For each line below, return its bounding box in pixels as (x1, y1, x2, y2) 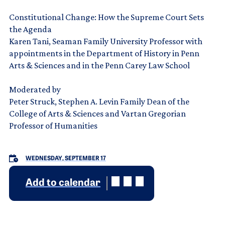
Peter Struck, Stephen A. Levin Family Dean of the (9, 96, 189, 106)
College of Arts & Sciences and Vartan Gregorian (9, 108, 186, 119)
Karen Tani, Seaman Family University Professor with (9, 36, 202, 46)
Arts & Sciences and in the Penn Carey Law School (9, 60, 190, 70)
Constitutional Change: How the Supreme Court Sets (9, 12, 204, 22)
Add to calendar (26, 178, 100, 188)
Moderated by (9, 84, 61, 94)
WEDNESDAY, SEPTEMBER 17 (26, 155, 106, 162)
